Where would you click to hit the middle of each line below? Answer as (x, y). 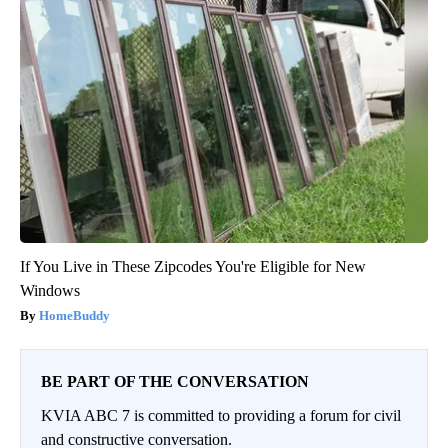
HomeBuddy (74, 315)
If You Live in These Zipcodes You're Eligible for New (193, 266)
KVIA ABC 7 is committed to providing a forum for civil (221, 415)
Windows (50, 290)
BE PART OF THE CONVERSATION (175, 381)
